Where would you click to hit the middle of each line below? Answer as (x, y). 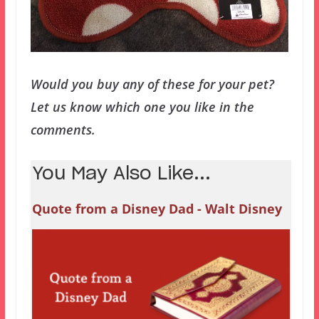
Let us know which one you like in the (142, 107)
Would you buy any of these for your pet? (152, 84)
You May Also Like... (121, 174)
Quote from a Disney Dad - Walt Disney (157, 209)
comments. (63, 130)
